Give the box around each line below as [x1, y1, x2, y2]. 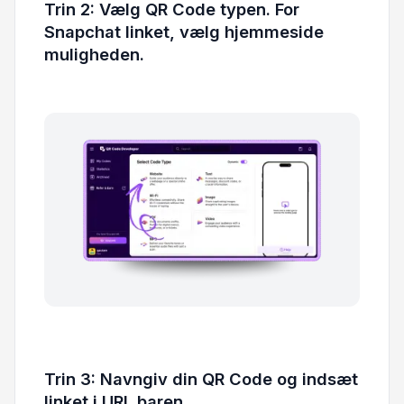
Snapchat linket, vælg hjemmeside [44, 22, 324, 42]
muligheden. [44, 44, 144, 65]
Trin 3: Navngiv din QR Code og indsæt [44, 368, 358, 389]
